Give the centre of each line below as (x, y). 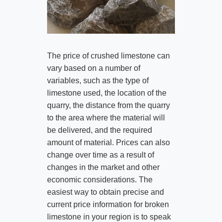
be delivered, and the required (99, 130)
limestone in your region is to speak (109, 217)
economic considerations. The (100, 179)
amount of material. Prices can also (108, 142)
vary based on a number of (93, 68)
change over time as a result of (100, 155)
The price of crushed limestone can (108, 55)
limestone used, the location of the (107, 93)
